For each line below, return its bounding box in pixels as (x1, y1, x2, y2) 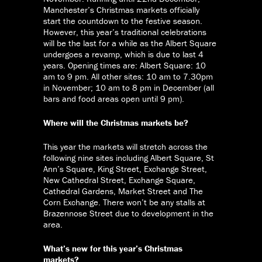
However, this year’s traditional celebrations (43, 26, 206, 38)
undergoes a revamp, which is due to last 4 (43, 49, 204, 60)
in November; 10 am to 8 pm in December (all (43, 82, 214, 94)
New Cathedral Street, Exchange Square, (43, 174, 195, 186)
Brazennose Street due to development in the (43, 208, 213, 219)
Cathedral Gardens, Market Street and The (43, 185, 203, 197)
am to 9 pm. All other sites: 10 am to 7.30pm (43, 71, 213, 82)
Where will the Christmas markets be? (43, 117, 188, 129)
